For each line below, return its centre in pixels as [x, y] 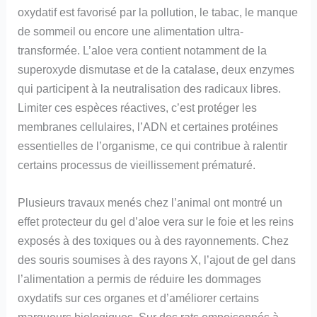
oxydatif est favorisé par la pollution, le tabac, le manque [158, 12]
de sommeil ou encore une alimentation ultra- [131, 31]
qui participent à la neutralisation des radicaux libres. [150, 88]
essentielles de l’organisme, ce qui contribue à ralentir [153, 145]
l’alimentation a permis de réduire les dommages [140, 279]
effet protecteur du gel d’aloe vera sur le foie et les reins [156, 222]
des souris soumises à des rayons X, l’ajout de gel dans [157, 260]
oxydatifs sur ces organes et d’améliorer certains [139, 298]
